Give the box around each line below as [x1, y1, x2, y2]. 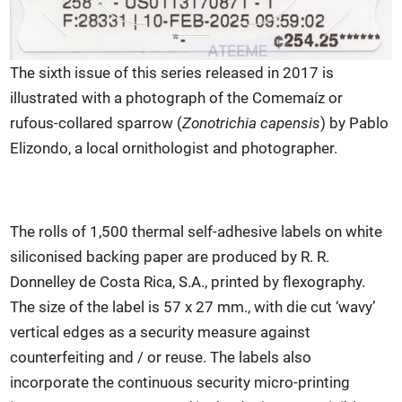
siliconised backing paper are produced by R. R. [10, 248, 330, 267]
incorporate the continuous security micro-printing [10, 373, 351, 392]
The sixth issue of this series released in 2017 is [10, 64, 335, 83]
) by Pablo [320, 114, 389, 133]
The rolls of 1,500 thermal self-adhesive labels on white [10, 223, 383, 241]
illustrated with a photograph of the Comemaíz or [10, 89, 344, 108]
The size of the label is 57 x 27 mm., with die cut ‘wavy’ [10, 298, 376, 317]
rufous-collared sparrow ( [10, 114, 183, 133]
